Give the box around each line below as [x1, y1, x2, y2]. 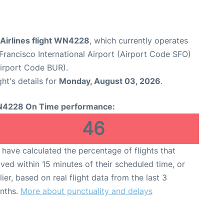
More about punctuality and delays [20, 186, 152, 196]
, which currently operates [89, 35, 188, 46]
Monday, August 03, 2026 [59, 76, 160, 86]
